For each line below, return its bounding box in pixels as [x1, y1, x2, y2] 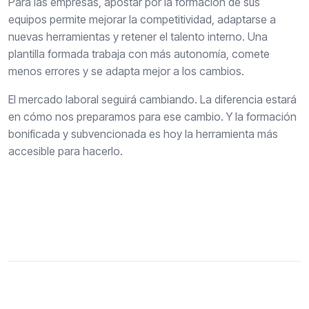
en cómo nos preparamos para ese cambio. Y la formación [8, 110, 297, 124]
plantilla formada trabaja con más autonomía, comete [8, 47, 270, 61]
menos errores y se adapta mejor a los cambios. [8, 64, 244, 79]
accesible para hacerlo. [8, 144, 123, 159]
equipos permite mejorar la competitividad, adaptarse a [8, 12, 276, 27]
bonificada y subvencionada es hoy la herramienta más [8, 127, 278, 141]
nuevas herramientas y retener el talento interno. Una [8, 30, 268, 44]
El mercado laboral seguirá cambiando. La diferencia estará [8, 92, 297, 107]
